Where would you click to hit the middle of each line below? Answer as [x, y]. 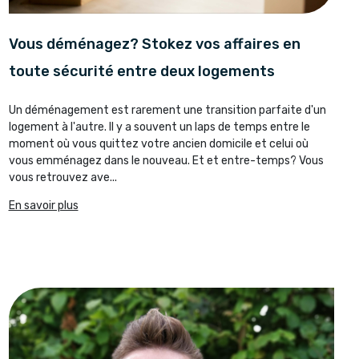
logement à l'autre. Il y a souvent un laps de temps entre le [159, 127]
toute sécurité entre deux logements [141, 71]
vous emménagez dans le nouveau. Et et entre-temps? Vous [166, 160]
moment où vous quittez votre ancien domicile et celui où [158, 143]
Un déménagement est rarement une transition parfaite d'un [167, 110]
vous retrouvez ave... [63, 177]
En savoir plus [43, 205]
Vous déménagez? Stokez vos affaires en [154, 44]
